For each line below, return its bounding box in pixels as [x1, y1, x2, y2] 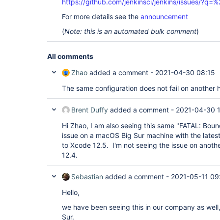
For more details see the [62, 12, 140, 21]
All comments [47, 52, 93, 60]
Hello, [62, 188, 80, 196]
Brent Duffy [71, 106, 108, 114]
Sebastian [71, 172, 103, 181]
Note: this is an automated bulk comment [64, 27, 196, 35]
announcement [140, 12, 188, 21]
